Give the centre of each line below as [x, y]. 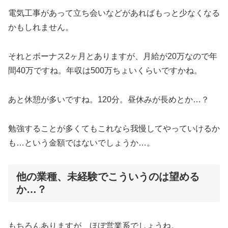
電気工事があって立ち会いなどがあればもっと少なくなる [114, 13]
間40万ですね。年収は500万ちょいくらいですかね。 [105, 70]
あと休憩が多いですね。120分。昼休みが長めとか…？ [109, 99]
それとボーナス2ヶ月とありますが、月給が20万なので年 [113, 56]
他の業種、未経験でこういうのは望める [108, 177]
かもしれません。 [41, 27]
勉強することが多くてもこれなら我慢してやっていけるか [114, 128]
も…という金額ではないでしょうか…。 [81, 142]
